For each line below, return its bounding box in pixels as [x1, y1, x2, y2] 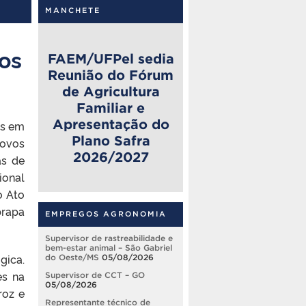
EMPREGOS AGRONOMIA [45, 210, 167, 219]
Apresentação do [52, 116, 169, 132]
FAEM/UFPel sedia [47, 51, 174, 66]
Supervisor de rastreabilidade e [45, 234, 173, 243]
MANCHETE [45, 5, 100, 14]
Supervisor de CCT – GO [45, 270, 145, 280]
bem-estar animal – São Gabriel [45, 243, 172, 253]
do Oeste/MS [45, 253, 99, 262]
